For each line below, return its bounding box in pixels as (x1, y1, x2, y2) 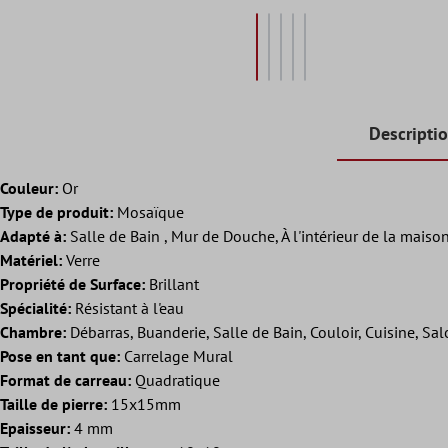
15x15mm (107, 393, 181, 414)
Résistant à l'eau (71, 297, 184, 318)
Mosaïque (113, 201, 184, 222)
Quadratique (131, 369, 220, 390)
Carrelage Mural (120, 345, 233, 366)
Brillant (145, 273, 199, 294)
